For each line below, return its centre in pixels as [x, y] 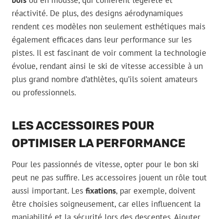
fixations [101, 191]
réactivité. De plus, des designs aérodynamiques [97, 13]
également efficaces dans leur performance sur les [102, 40]
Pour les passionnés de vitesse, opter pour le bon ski [105, 164]
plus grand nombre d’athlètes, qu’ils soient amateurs [105, 79]
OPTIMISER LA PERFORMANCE [99, 143]
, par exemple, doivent [156, 191]
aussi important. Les [49, 191]
